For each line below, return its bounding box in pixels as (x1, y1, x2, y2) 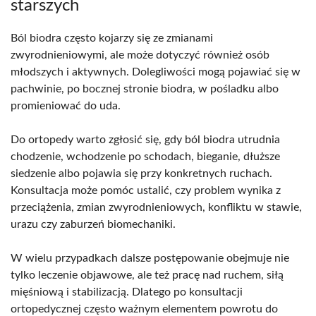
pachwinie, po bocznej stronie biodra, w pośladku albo (11, 83, 279, 95)
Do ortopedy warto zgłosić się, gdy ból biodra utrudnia (11, 133, 280, 145)
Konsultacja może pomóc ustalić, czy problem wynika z (11, 184, 281, 196)
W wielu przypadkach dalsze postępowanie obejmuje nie (11, 252, 289, 264)
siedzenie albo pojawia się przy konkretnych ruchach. (11, 167, 272, 179)
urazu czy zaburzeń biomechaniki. (11, 218, 176, 230)
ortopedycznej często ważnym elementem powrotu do (11, 303, 278, 315)
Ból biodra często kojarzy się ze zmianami (11, 32, 213, 44)
